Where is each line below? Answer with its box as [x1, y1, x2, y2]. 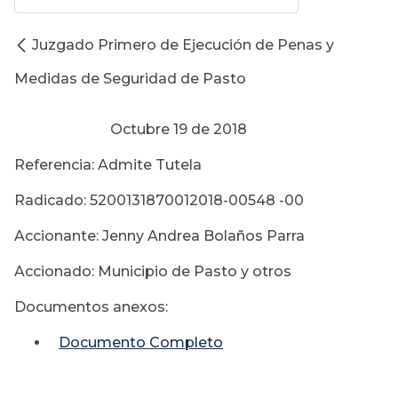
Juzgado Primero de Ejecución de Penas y [32, 36, 334, 54]
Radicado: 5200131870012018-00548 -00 [14, 192, 304, 210]
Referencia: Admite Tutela [14, 156, 202, 174]
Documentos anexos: [14, 298, 168, 316]
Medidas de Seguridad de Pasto [14, 70, 246, 88]
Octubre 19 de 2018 [14, 121, 247, 139]
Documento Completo [59, 334, 223, 352]
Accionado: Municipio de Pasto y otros [14, 263, 291, 281]
